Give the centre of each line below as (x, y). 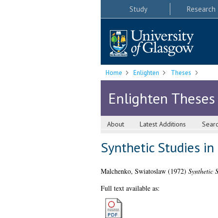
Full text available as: (130, 188)
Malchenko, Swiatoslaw (133, 171)
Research (201, 9)
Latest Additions (163, 124)
